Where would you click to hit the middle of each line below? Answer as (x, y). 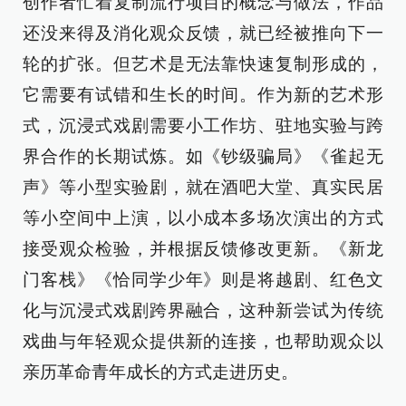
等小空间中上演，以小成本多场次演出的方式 (203, 218)
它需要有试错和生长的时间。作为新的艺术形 (203, 95)
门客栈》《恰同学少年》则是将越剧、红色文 (203, 280)
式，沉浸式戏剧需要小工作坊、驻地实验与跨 (203, 126)
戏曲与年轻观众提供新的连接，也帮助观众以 (203, 341)
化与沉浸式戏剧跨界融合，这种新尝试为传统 (203, 310)
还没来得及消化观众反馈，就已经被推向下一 (203, 33)
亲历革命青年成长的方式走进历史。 (160, 372)
